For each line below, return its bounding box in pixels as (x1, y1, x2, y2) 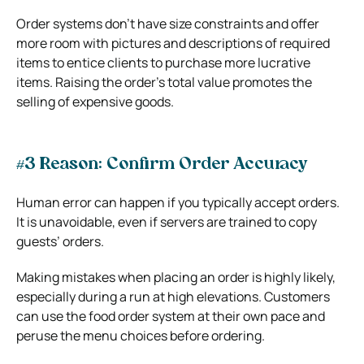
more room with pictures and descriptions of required (16, 33, 330, 52)
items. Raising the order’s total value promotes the (16, 72, 312, 91)
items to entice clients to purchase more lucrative (16, 53, 310, 71)
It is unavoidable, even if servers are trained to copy (16, 212, 317, 231)
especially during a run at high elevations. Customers (16, 287, 330, 305)
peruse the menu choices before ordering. (16, 326, 267, 344)
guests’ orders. (16, 232, 104, 250)
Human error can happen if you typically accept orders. (16, 193, 340, 211)
